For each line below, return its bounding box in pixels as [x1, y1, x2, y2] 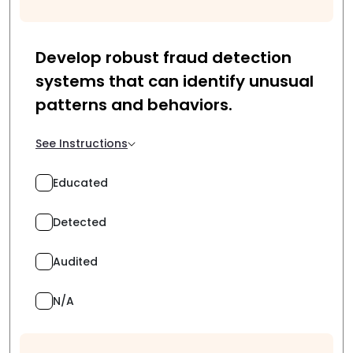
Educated [53, 174, 108, 191]
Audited [53, 253, 98, 269]
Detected [53, 214, 106, 230]
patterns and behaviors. [35, 94, 232, 116]
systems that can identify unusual [35, 70, 314, 92]
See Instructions [35, 136, 128, 151]
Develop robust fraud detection [35, 46, 292, 69]
